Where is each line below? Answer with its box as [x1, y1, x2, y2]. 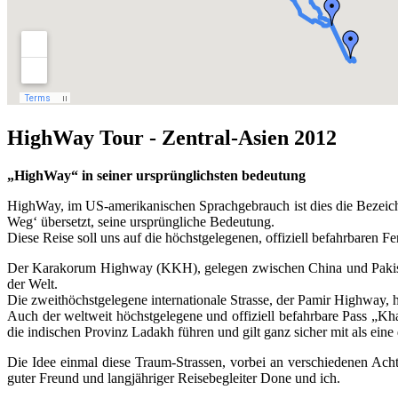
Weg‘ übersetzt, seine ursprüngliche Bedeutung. [7, 213, 275, 229]
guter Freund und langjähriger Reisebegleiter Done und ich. [7, 370, 340, 386]
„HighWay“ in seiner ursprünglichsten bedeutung [7, 167, 306, 183]
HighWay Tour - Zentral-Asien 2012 [7, 125, 337, 149]
